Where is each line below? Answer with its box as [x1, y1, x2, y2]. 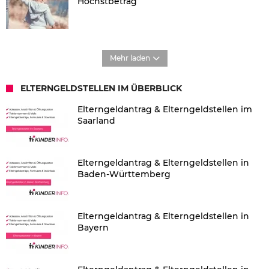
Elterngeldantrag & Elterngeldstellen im [77, 104, 252, 115]
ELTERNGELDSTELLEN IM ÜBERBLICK [20, 83, 182, 94]
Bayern [77, 222, 109, 234]
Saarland [77, 115, 115, 127]
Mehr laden [109, 53, 150, 63]
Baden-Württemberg [77, 169, 171, 180]
